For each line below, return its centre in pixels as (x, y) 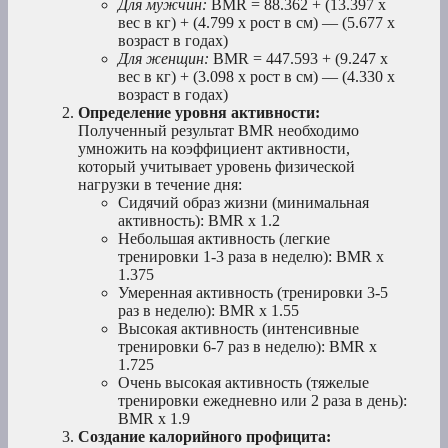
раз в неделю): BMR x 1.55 (208, 311)
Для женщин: (163, 59)
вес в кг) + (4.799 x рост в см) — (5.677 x (256, 23)
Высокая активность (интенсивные (238, 329)
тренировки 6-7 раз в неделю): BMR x (247, 347)
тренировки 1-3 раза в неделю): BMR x (251, 257)
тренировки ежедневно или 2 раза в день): (262, 401)
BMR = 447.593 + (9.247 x (298, 59)
